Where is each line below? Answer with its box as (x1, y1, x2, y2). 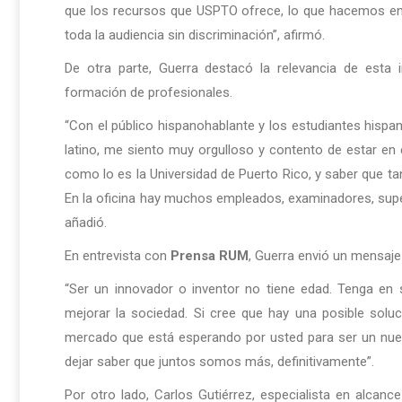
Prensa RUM (170, 248, 249, 265)
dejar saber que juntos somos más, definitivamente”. (65, 354, 374, 371)
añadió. (65, 214, 107, 232)
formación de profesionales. (65, 84, 232, 101)
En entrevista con (65, 248, 170, 265)
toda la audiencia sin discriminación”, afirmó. (65, 27, 325, 44)
